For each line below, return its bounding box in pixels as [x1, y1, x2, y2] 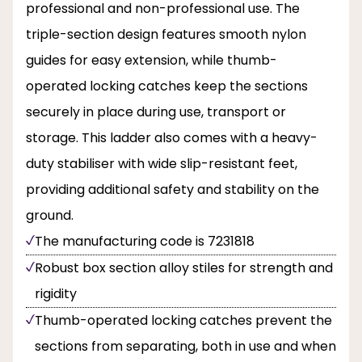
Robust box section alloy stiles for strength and [35, 259, 333, 278]
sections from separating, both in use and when [35, 337, 336, 356]
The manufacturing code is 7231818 [35, 232, 255, 251]
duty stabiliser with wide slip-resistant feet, [26, 154, 297, 174]
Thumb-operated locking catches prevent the [35, 311, 332, 330]
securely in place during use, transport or [26, 103, 286, 122]
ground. [26, 206, 74, 225]
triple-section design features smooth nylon [26, 25, 306, 44]
